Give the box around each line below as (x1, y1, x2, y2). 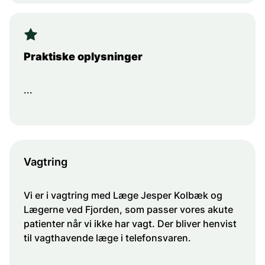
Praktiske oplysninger (24, 50, 143, 63)
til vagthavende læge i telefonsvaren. (24, 232, 191, 244)
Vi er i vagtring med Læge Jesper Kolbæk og (24, 189, 222, 202)
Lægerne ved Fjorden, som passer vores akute (24, 203, 233, 216)
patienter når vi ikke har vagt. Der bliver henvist (24, 218, 237, 230)
